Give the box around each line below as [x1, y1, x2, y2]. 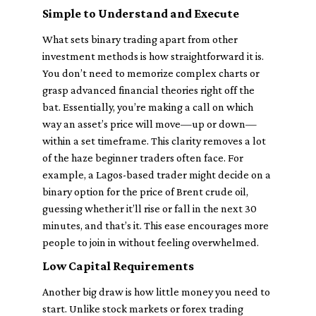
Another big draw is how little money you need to [42, 286, 270, 298]
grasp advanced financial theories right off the [42, 84, 255, 96]
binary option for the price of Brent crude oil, [42, 186, 248, 197]
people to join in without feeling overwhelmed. [42, 236, 259, 248]
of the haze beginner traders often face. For [42, 152, 243, 164]
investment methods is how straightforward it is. [42, 50, 264, 62]
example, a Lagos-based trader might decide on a [42, 169, 271, 181]
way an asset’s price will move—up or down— [42, 118, 257, 130]
